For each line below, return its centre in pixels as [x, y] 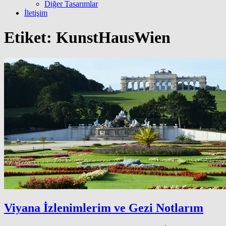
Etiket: [30, 38]
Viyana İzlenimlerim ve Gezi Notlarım [104, 208]
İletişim [36, 13]
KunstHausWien [113, 38]
